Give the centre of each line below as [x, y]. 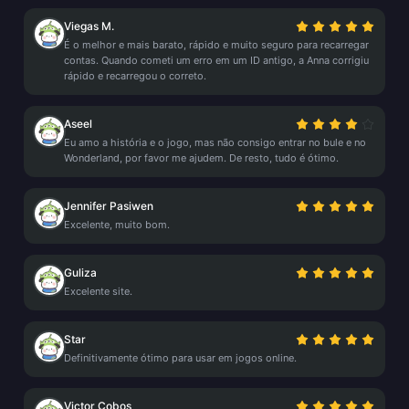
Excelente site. [98, 291]
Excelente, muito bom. [117, 225]
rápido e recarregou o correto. [135, 76]
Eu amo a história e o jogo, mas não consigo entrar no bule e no [215, 142]
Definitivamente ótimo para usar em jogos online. [180, 358]
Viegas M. [89, 26]
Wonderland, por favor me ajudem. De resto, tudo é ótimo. [201, 158]
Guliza [80, 273]
